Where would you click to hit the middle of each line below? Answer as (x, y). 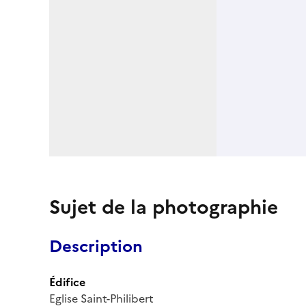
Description (96, 246)
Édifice (67, 282)
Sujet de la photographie (164, 207)
